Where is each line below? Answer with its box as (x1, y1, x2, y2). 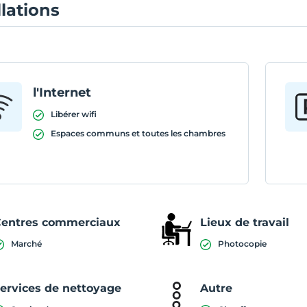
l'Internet (33, 85, 92, 100)
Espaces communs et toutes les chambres (51, 128, 226, 138)
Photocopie (218, 238, 267, 249)
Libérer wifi (51, 109, 97, 119)
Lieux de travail (200, 216, 290, 229)
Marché (11, 238, 42, 249)
